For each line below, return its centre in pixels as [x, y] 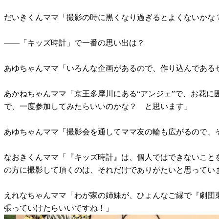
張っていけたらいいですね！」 [59, 208]
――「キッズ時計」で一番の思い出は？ [74, 43]
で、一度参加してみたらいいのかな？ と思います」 [98, 106]
